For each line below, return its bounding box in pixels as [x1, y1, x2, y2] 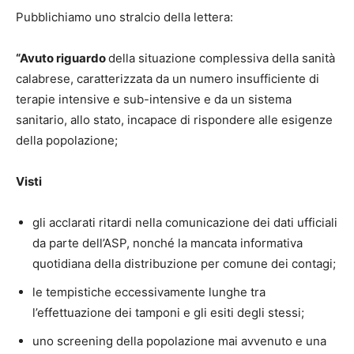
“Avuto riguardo [16, 51, 108, 66]
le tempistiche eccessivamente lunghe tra [32, 284, 265, 300]
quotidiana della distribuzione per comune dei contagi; [32, 256, 336, 272]
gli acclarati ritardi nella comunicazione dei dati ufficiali [32, 215, 337, 231]
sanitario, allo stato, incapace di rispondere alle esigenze [16, 112, 333, 128]
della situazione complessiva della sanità [108, 51, 335, 66]
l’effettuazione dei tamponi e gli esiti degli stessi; [32, 305, 304, 321]
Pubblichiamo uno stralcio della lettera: [16, 9, 233, 25]
